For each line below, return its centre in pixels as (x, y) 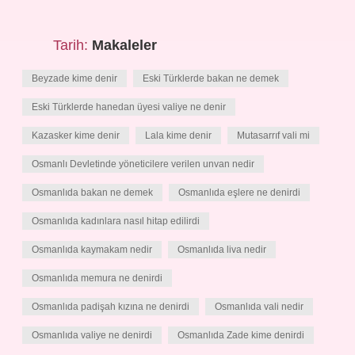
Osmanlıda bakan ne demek (92, 193)
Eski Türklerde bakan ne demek (211, 78)
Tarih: (73, 45)
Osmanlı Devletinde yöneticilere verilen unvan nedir (143, 164)
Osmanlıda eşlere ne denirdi (239, 193)
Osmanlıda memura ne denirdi (97, 278)
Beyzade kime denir (74, 78)
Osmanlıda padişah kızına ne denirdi (111, 307)
